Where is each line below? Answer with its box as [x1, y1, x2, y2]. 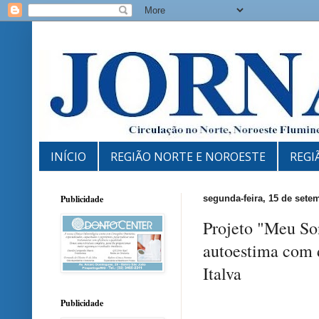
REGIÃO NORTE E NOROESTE [110, 148, 266, 164]
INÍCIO [51, 148, 86, 164]
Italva [203, 262, 241, 286]
